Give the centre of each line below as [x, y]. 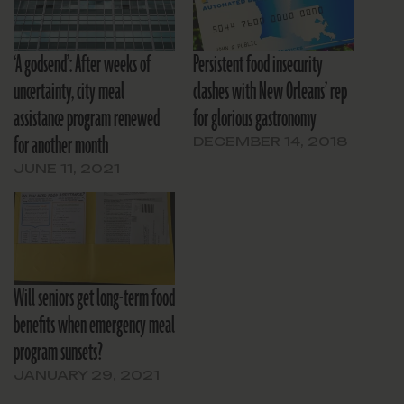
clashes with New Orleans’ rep [270, 92]
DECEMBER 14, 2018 [271, 142]
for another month [61, 147]
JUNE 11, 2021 [67, 169]
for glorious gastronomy [255, 119]
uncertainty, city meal [69, 92]
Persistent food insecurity [258, 65]
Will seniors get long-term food [94, 298]
